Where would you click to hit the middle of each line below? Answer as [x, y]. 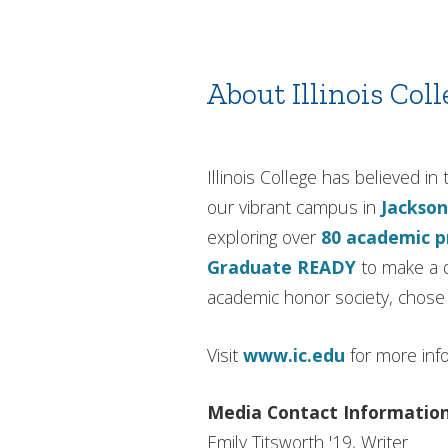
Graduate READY [281, 267]
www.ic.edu [294, 354]
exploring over [264, 237]
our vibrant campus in [294, 207]
